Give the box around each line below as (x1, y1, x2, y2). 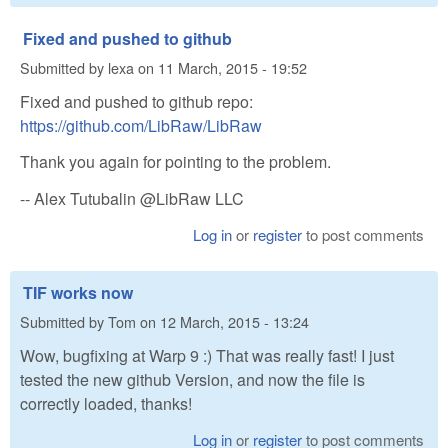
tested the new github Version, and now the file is (20, 367, 365, 391)
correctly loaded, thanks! (20, 391, 192, 415)
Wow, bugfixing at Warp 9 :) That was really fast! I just (20, 343, 394, 367)
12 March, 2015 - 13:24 (160, 311, 309, 333)
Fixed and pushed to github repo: (20, 89, 253, 113)
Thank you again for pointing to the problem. (20, 150, 331, 174)
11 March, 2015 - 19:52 (158, 57, 307, 79)
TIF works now (23, 280, 133, 304)
